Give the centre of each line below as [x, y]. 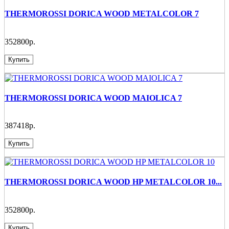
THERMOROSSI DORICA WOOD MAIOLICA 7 [93, 98]
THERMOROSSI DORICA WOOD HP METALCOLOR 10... [113, 182]
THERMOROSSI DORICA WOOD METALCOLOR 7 [102, 14]
